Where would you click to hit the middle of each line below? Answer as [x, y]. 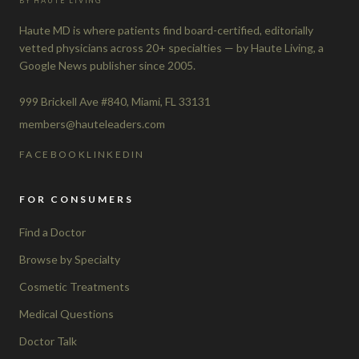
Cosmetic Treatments [75, 286]
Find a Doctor [52, 232]
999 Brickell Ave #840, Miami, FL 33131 [115, 101]
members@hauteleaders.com [92, 123]
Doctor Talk [48, 341]
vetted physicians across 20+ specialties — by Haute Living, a [171, 47]
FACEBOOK [53, 154]
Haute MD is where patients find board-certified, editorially [166, 30]
